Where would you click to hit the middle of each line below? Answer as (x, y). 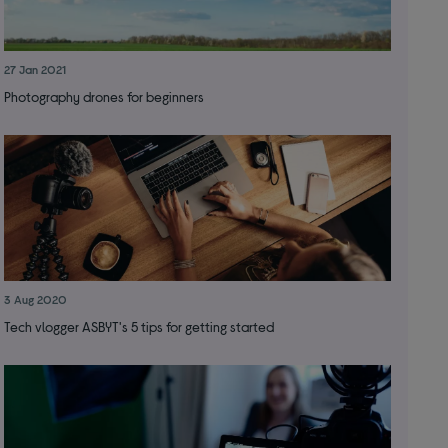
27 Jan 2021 (34, 69)
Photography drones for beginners (103, 97)
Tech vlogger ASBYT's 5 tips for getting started (138, 327)
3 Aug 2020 (35, 299)
